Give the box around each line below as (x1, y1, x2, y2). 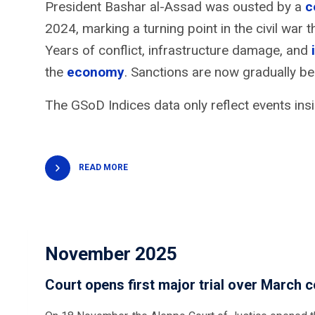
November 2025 (45, 243, 177, 264)
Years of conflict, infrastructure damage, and (45, 41, 311, 58)
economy (67, 63, 124, 80)
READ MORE (79, 162, 128, 172)
